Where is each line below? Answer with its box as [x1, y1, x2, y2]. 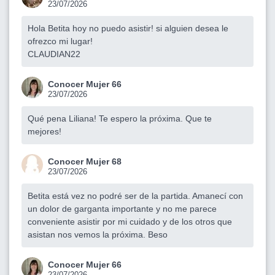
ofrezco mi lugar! [28, 36, 93, 46]
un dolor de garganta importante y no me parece [28, 203, 217, 214]
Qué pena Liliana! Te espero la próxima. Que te [28, 113, 212, 123]
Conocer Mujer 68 [48, 156, 122, 166]
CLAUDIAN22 [28, 48, 80, 59]
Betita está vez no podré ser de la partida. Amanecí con [28, 190, 243, 201]
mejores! [28, 126, 61, 136]
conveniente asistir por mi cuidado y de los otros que [28, 216, 232, 227]
